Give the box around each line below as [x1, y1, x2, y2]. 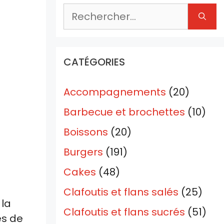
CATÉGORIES [63, 55, 125, 69]
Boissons [63, 125, 108, 139]
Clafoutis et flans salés [63, 185, 178, 199]
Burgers [63, 145, 103, 159]
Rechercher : [63, 3, 126, 18]
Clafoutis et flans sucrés [63, 205, 185, 219]
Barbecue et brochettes [63, 105, 185, 119]
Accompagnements [63, 85, 166, 99]
